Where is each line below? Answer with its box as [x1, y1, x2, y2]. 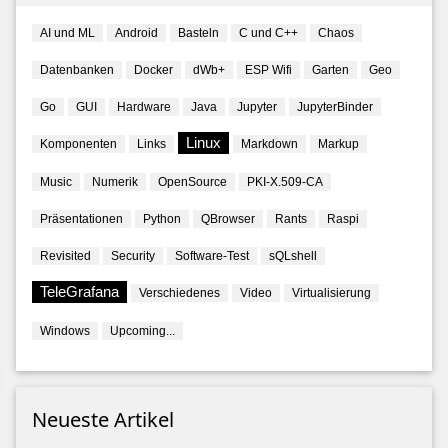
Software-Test [174, 249, 249, 264]
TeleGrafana [39, 283, 119, 301]
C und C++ [238, 26, 298, 41]
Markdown [240, 137, 298, 152]
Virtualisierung [291, 286, 371, 301]
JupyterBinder [296, 100, 373, 115]
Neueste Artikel [31, 406, 174, 434]
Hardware [116, 100, 171, 115]
